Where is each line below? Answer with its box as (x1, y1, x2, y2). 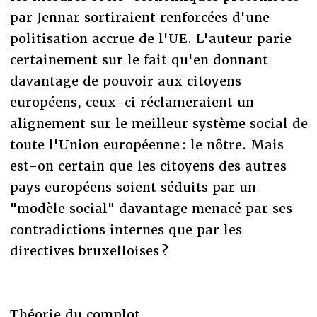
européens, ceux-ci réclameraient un (9, 93, 254, 110)
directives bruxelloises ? (9, 242, 168, 259)
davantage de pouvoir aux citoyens (9, 72, 241, 89)
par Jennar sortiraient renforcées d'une (9, 8, 270, 25)
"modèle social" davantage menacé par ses (9, 200, 292, 217)
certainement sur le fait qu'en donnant (9, 51, 268, 68)
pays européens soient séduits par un (9, 178, 256, 195)
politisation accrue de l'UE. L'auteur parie (9, 30, 292, 47)
